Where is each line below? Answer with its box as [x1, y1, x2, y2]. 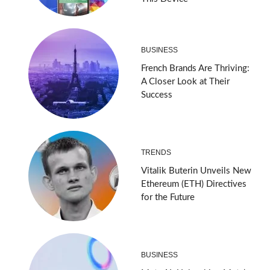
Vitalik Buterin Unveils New [141, 166, 251, 175]
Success [141, 90, 172, 99]
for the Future [141, 192, 195, 202]
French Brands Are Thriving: [141, 63, 250, 73]
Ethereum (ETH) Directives [141, 179, 246, 189]
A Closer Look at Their [141, 77, 230, 86]
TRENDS [141, 148, 171, 157]
